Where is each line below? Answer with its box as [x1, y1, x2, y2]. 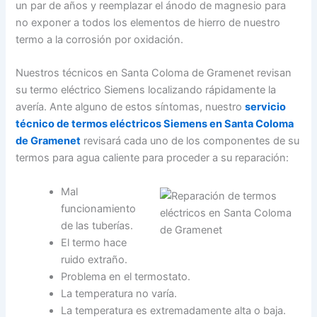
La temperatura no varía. [61, 287, 178, 300]
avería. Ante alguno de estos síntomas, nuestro [16, 100, 246, 114]
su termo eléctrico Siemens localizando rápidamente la [16, 83, 277, 97]
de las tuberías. [61, 219, 134, 232]
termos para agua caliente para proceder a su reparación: [16, 151, 289, 165]
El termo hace [61, 236, 127, 249]
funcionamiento [61, 202, 137, 215]
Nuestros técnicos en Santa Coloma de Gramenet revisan [16, 67, 292, 80]
